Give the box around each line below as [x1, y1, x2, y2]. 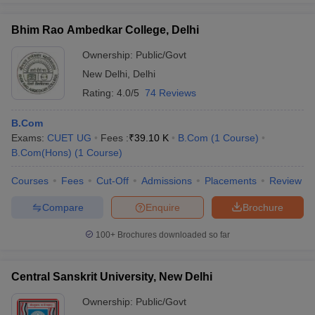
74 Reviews [145, 87, 196, 98]
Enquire [146, 201, 180, 213]
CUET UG [47, 132, 91, 143]
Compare [41, 201, 84, 213]
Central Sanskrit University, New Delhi [11, 271, 212, 283]
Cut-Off [96, 175, 129, 186]
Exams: [11, 132, 47, 143]
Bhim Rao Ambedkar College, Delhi [11, 24, 199, 36]
